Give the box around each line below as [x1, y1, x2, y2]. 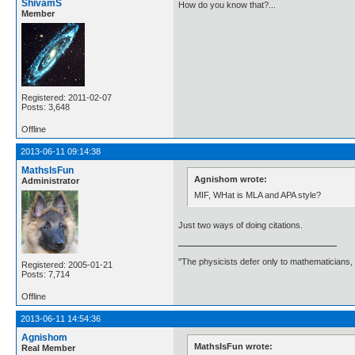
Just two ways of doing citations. [178, 219, 303, 230]
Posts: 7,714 [21, 269, 70, 280]
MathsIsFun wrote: [194, 341, 273, 351]
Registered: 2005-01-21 [21, 260, 113, 270]
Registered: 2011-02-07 [21, 93, 112, 103]
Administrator [21, 176, 79, 186]
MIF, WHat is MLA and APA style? [194, 190, 322, 200]
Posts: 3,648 [21, 102, 70, 113]
